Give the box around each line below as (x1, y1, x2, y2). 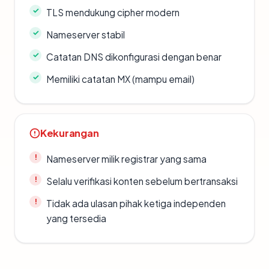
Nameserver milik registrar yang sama (46, 153, 207, 165)
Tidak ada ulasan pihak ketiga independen (46, 197, 226, 209)
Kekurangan (40, 126, 99, 139)
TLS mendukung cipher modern (46, 6, 180, 18)
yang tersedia (46, 212, 106, 224)
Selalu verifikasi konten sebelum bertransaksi (46, 175, 238, 187)
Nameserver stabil (46, 28, 125, 40)
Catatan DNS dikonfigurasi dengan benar (46, 50, 222, 62)
